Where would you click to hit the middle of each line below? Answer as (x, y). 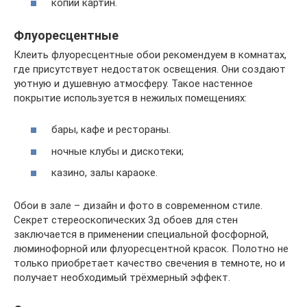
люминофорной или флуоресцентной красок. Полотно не (151, 249)
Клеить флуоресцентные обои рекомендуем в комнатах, (150, 54)
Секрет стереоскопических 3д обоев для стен (126, 220)
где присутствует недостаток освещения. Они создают (150, 69)
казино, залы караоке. (105, 173)
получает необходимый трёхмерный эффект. (122, 278)
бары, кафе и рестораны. (111, 130)
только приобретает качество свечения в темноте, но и (149, 263)
